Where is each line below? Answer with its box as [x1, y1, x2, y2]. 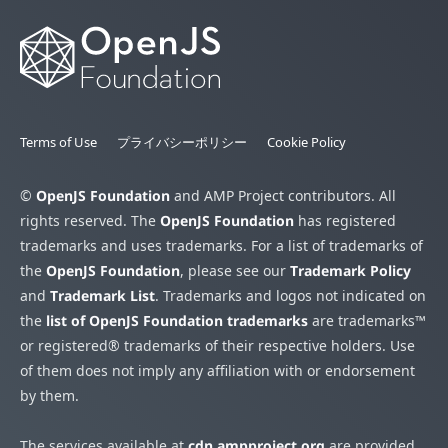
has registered [294, 211, 396, 231]
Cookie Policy [267, 133, 346, 152]
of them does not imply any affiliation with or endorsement [20, 361, 415, 381]
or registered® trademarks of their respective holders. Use [20, 336, 415, 356]
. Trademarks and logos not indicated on [155, 286, 426, 306]
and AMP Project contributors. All [170, 186, 396, 206]
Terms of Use [20, 133, 97, 152]
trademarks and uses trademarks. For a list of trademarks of [20, 236, 423, 256]
